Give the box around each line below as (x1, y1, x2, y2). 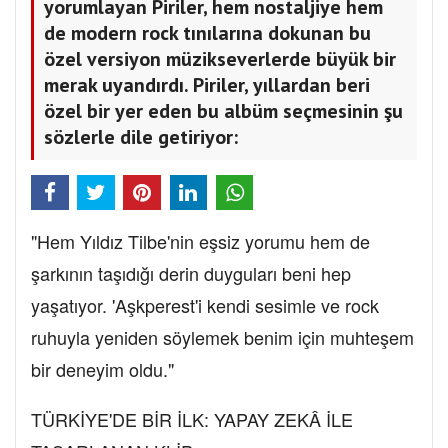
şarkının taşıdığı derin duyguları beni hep (31, 260, 351, 287)
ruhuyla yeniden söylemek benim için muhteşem (31, 324, 414, 351)
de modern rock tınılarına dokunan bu (44, 20, 371, 47)
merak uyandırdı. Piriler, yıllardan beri (44, 72, 370, 99)
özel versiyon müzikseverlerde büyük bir (44, 46, 396, 73)
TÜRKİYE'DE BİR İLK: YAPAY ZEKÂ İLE (31, 406, 353, 433)
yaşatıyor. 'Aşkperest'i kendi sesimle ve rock (31, 292, 379, 319)
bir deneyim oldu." (31, 356, 174, 383)
